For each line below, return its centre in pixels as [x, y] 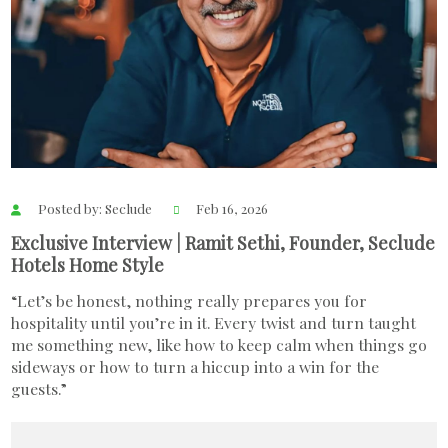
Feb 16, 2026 [230, 207]
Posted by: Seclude [94, 207]
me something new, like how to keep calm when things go [219, 344]
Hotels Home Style [88, 265]
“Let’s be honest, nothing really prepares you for [189, 300]
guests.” [39, 388]
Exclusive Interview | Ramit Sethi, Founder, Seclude [223, 243]
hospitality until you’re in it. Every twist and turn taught [214, 322]
